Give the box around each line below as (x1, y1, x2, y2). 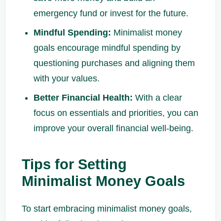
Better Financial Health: (34, 93, 133, 103)
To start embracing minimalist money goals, (22, 204, 192, 214)
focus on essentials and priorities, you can (34, 108, 198, 118)
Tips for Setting (22, 156, 127, 172)
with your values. (34, 74, 100, 83)
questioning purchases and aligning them (34, 58, 195, 68)
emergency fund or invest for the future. (34, 8, 188, 18)
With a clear (133, 93, 182, 103)
